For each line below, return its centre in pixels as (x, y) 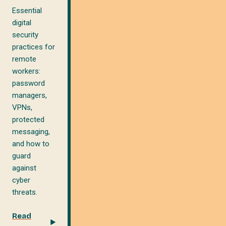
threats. (25, 192)
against (24, 168)
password (29, 83)
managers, (30, 95)
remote (24, 59)
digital (22, 22)
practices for (34, 47)
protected (28, 119)
